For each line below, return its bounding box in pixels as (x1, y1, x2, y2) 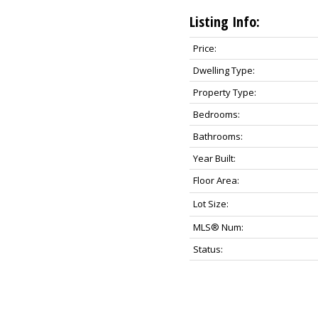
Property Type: (192, 85, 256, 99)
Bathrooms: (192, 129, 243, 143)
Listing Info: (189, 11, 260, 31)
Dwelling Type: (192, 63, 255, 77)
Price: (192, 41, 216, 55)
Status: (192, 242, 223, 256)
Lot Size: (192, 197, 229, 210)
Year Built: (192, 151, 236, 165)
